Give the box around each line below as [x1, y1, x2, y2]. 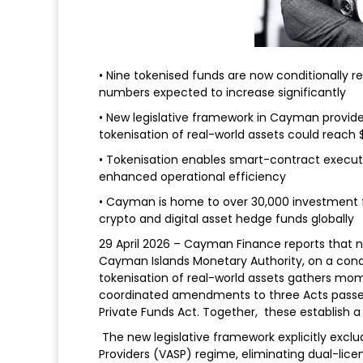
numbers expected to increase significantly [99, 83, 346, 100]
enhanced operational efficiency [99, 168, 286, 185]
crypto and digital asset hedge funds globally [99, 210, 354, 227]
